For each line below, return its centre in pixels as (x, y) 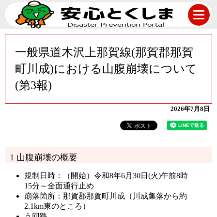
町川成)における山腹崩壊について (106, 69)
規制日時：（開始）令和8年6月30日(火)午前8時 (106, 176)
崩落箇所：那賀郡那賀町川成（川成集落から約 (106, 196)
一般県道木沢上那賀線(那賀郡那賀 (104, 52)
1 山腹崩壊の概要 (44, 157)
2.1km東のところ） (57, 206)
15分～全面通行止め (59, 186)
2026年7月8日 (190, 109)
